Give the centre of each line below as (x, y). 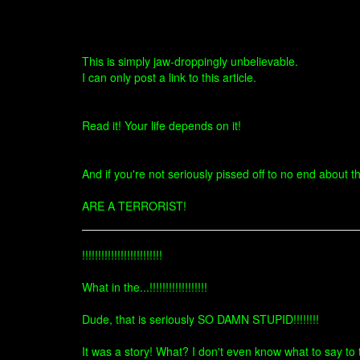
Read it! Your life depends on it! (162, 125)
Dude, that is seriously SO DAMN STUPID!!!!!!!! (200, 319)
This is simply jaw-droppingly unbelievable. (190, 61)
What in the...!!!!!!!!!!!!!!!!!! (145, 287)
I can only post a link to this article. (169, 77)
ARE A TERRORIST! (134, 206)
